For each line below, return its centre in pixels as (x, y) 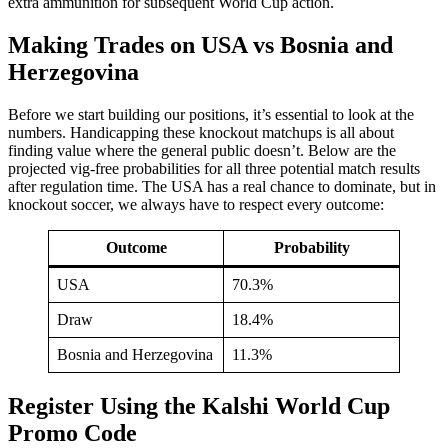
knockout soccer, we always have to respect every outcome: (196, 205)
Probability (311, 248)
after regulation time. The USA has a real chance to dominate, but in (222, 187)
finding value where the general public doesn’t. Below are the (202, 151)
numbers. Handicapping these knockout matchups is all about (201, 133)
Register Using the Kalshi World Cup (199, 406)
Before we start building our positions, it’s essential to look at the (211, 115)
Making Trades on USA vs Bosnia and (200, 45)
